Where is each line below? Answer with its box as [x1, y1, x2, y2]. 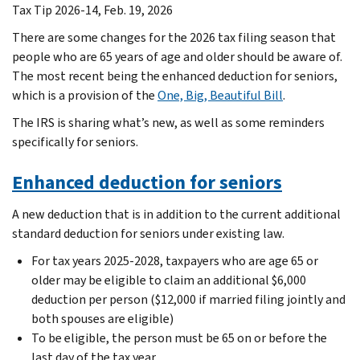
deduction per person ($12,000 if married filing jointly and [31, 290, 346, 308]
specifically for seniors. [12, 133, 138, 150]
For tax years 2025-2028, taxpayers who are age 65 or [31, 252, 318, 269]
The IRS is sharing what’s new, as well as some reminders [12, 113, 325, 131]
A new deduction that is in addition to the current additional [12, 205, 341, 223]
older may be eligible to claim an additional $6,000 [31, 271, 306, 288]
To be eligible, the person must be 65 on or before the [31, 329, 327, 346]
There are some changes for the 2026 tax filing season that [12, 28, 336, 46]
